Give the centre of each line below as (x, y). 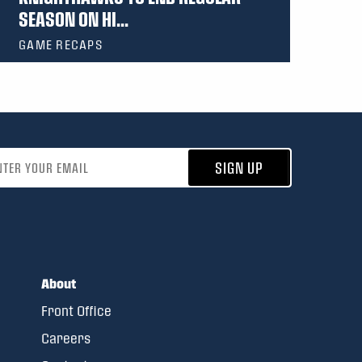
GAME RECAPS (61, 45)
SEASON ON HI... (74, 19)
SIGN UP (239, 168)
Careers (66, 339)
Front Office (77, 311)
